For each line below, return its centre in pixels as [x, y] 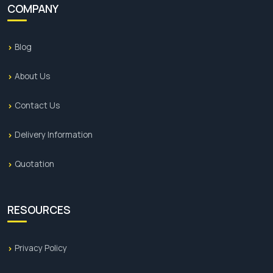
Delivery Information [54, 135]
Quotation [34, 164]
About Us [32, 76]
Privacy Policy [41, 248]
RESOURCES [39, 210]
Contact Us [37, 106]
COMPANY [33, 9]
